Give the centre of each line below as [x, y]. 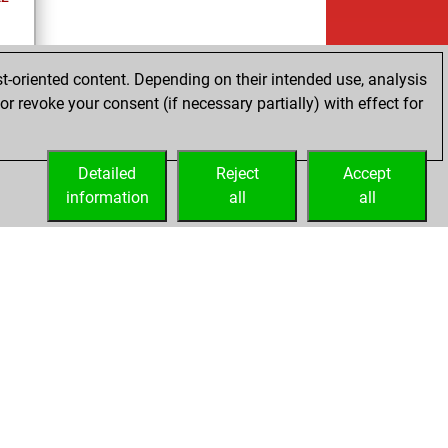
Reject [237, 173]
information [107, 197]
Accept [367, 173]
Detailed [107, 173]
